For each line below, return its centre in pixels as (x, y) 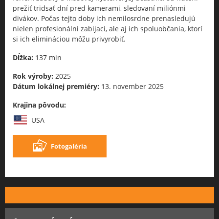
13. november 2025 (131, 86)
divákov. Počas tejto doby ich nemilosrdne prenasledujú (104, 18)
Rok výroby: (33, 76)
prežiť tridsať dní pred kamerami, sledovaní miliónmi (99, 8)
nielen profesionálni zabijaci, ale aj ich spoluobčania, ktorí (108, 28)
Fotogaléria (69, 146)
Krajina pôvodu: (39, 105)
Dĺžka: (23, 57)
